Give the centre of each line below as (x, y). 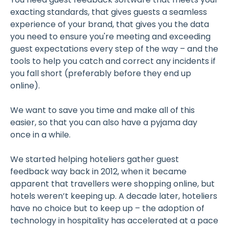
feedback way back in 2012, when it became (98, 171)
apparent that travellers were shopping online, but (112, 184)
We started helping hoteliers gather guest (95, 159)
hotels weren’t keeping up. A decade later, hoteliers (114, 196)
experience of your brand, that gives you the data (110, 24)
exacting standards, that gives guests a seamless (109, 12)
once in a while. (40, 134)
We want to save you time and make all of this (102, 110)
